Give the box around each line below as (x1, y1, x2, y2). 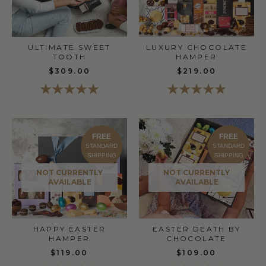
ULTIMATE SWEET (28, 43, 111, 52)
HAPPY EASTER (33, 224, 106, 234)
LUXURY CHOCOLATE (145, 43, 248, 52)
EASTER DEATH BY (153, 224, 240, 234)
